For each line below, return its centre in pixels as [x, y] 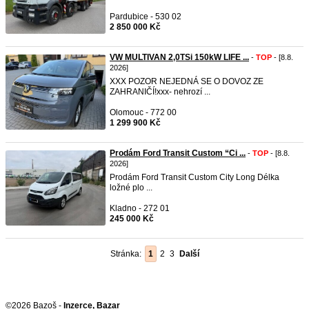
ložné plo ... [131, 188]
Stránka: [128, 254]
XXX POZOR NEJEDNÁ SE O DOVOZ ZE [187, 81]
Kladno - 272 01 [140, 208]
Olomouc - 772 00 [143, 112]
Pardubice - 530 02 [146, 17]
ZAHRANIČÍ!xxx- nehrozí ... [160, 92]
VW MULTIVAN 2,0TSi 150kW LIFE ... [179, 57]
